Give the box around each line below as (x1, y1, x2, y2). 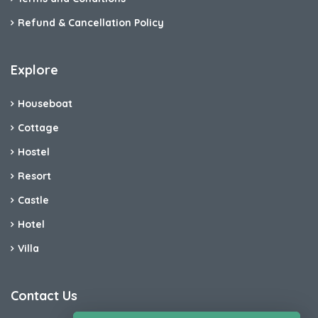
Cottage (18, 121, 59, 135)
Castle (18, 194, 49, 207)
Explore (11, 62, 58, 79)
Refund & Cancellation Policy (18, 16, 164, 30)
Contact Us (11, 287, 77, 305)
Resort (18, 170, 51, 183)
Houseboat (18, 97, 72, 111)
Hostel (18, 146, 50, 159)
